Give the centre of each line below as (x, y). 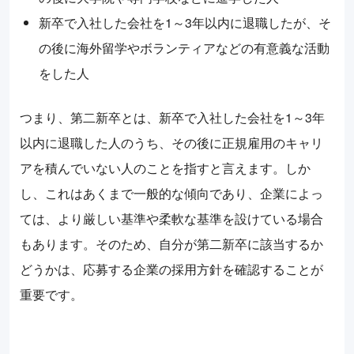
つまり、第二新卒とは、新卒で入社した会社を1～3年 (172, 118)
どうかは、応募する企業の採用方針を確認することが (171, 269)
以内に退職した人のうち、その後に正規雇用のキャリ (171, 143)
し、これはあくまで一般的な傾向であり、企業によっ (171, 194)
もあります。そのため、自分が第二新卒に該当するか (171, 244)
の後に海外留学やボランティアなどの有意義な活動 (184, 48)
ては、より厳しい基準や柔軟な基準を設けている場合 (171, 219)
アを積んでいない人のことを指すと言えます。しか (165, 168)
